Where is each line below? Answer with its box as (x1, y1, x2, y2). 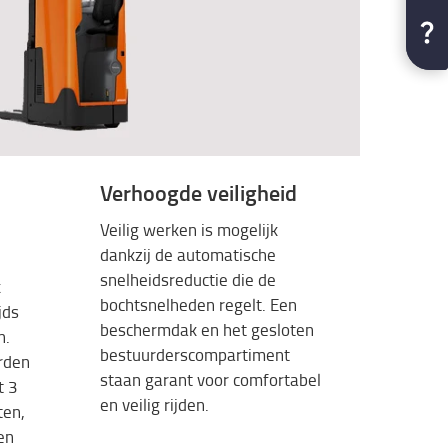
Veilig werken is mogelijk (99, 218, 278, 242)
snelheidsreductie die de (99, 268, 276, 292)
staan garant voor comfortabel (99, 368, 321, 392)
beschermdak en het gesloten (99, 318, 314, 342)
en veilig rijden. (99, 393, 209, 417)
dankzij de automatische (99, 243, 276, 267)
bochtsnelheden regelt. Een (99, 293, 297, 317)
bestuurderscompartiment (99, 343, 290, 367)
